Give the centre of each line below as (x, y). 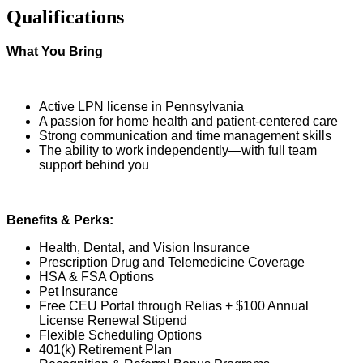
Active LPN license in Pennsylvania (141, 107)
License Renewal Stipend (113, 321)
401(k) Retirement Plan (105, 350)
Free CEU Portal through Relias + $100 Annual (174, 306)
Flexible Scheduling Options (120, 335)
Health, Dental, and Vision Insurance (144, 248)
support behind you (94, 165)
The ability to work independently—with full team (178, 151)
